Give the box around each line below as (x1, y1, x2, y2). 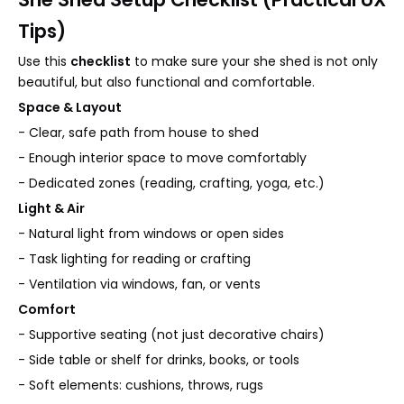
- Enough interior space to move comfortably (18, 148, 307, 167)
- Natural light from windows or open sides (18, 224, 284, 243)
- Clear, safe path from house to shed (18, 123, 259, 142)
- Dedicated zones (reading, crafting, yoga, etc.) (18, 173, 325, 192)
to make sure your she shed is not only (131, 51, 378, 70)
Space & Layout (18, 97, 122, 116)
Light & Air (18, 198, 85, 217)
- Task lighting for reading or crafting (18, 249, 251, 268)
